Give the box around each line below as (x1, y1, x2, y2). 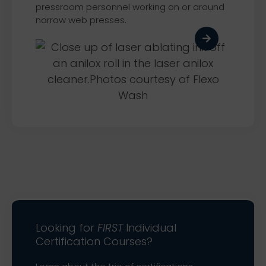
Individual (123, 220, 176, 236)
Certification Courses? (36, 234, 153, 249)
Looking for (36, 220, 97, 236)
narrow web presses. (36, 14, 126, 27)
